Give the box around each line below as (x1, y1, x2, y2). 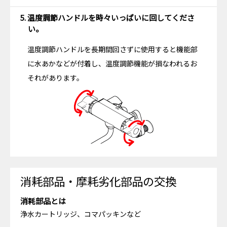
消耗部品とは (20, 196, 66, 207)
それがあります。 (27, 72, 84, 83)
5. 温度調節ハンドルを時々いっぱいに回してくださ (20, 12, 195, 23)
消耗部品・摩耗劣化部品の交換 (20, 173, 176, 190)
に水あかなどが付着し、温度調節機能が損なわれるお (27, 58, 197, 69)
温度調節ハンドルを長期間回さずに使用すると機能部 (27, 44, 198, 55)
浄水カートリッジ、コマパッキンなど (20, 209, 141, 219)
